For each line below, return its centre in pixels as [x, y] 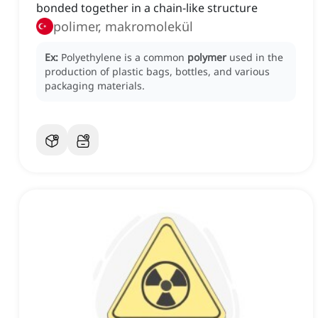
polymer [207, 57]
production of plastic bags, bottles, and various [157, 72]
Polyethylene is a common [124, 57]
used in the [256, 57]
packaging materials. [95, 86]
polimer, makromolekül [123, 27]
